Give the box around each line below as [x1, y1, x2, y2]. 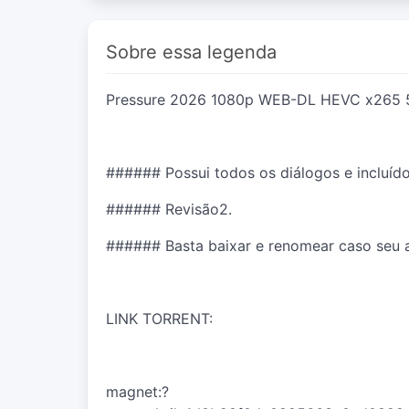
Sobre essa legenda [106, 40, 277, 63]
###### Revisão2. [106, 199, 232, 218]
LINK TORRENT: [106, 309, 213, 328]
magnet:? [106, 382, 169, 401]
